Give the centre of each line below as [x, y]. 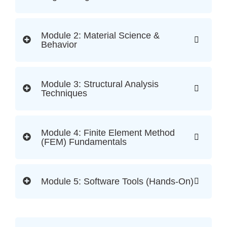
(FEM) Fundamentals [84, 142]
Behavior [59, 45]
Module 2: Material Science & [100, 36]
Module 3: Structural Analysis [100, 84]
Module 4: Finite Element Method [108, 133]
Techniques [64, 93]
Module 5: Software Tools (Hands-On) [117, 182]
